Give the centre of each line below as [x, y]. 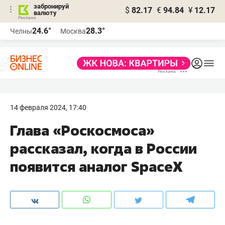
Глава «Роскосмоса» [82, 130]
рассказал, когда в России [103, 148]
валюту [45, 13]
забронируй [51, 6]
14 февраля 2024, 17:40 [48, 107]
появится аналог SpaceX [96, 166]
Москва [73, 31]
